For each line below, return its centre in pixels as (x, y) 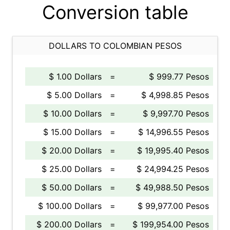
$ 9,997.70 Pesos (176, 113)
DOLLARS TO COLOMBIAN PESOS (115, 46)
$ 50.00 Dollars (72, 187)
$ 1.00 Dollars (75, 76)
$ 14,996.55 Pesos (174, 132)
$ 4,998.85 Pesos (175, 95)
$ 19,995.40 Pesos (173, 150)
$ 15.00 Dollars (72, 132)
